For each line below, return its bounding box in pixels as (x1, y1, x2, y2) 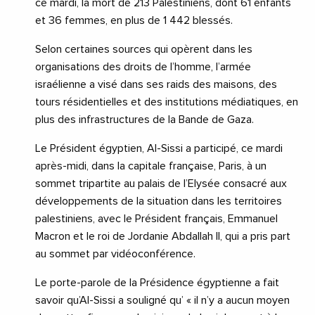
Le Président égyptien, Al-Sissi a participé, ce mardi (35, 143, 283, 155)
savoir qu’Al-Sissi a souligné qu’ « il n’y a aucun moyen (35, 295, 290, 307)
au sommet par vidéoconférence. (35, 248, 195, 260)
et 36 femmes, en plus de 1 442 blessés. (35, 15, 233, 27)
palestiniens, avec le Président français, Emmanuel (35, 213, 278, 225)
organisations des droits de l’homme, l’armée (35, 61, 251, 73)
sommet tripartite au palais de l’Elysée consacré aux (35, 178, 287, 190)
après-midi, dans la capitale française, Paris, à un (35, 160, 266, 172)
